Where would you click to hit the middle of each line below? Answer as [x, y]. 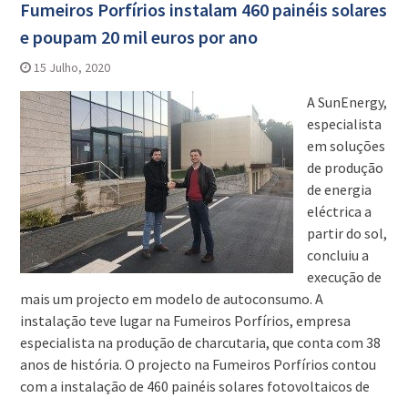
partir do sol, [347, 234]
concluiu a [337, 255]
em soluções [346, 146]
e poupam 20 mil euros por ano [138, 37]
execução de [344, 277]
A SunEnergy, [347, 102]
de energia [339, 190]
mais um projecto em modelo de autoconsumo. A [171, 299]
